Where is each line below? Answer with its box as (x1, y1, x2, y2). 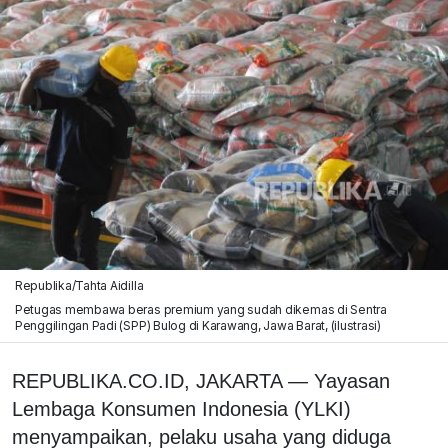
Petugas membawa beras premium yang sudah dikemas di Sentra (14, 301, 387, 317)
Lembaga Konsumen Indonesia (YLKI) (12, 397, 351, 420)
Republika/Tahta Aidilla (14, 277, 144, 293)
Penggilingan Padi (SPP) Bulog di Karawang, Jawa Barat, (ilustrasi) (14, 317, 381, 333)
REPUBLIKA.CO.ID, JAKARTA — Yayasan (12, 369, 390, 392)
